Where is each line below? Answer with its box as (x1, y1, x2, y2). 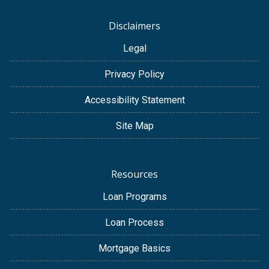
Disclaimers (109, 19, 160, 33)
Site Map (115, 120, 154, 132)
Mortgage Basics (98, 243, 171, 255)
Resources (111, 168, 158, 181)
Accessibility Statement (84, 94, 185, 106)
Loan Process (105, 217, 164, 229)
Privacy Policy (104, 68, 165, 80)
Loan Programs (102, 191, 167, 203)
